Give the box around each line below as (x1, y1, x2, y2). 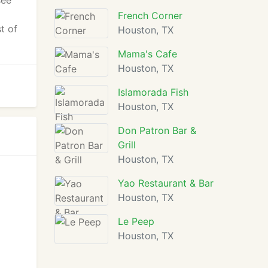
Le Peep (118, 215, 154, 227)
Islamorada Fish (118, 86, 188, 98)
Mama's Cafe (118, 48, 177, 60)
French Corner (118, 10, 182, 22)
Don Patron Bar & (118, 124, 196, 136)
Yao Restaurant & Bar (118, 177, 214, 189)
